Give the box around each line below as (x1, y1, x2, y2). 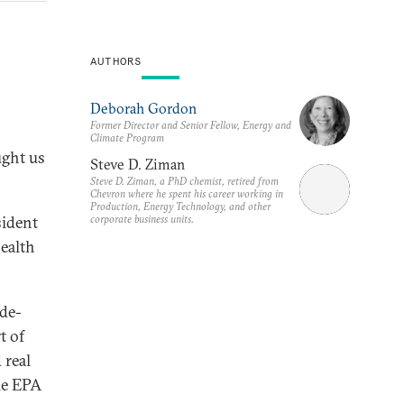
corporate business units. (90, 211, 194, 225)
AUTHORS (90, 54, 142, 68)
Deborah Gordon (90, 98, 197, 117)
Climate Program (90, 130, 164, 144)
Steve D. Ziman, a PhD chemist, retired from (90, 173, 279, 188)
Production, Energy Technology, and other (90, 198, 271, 213)
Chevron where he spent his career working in (90, 186, 283, 200)
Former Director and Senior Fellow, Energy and (90, 117, 291, 132)
